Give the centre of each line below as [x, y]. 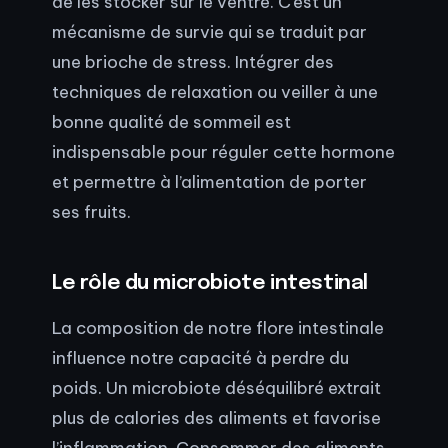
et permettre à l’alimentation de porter [209, 181]
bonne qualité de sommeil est [171, 121]
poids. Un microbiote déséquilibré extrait [216, 388]
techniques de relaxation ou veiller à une [215, 91]
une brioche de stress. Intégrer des [193, 61]
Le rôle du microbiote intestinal [210, 283]
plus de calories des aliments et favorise [216, 418]
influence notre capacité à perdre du [200, 358]
